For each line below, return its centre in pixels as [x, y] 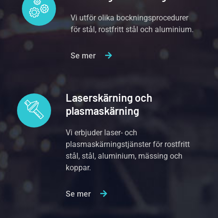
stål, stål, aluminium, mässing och [124, 156]
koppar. [79, 168]
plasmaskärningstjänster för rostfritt [128, 144]
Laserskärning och [109, 97]
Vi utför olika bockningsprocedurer [130, 18]
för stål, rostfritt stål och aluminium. [132, 29]
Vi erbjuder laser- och [102, 133]
